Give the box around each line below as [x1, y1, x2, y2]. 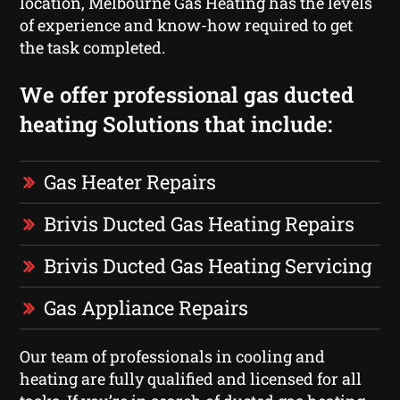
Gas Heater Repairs [44, 168, 217, 195]
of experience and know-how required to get [20, 13, 354, 36]
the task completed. [20, 36, 166, 58]
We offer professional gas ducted [20, 79, 354, 109]
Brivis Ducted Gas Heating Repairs [44, 210, 355, 237]
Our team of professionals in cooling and [20, 345, 326, 367]
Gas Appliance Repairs [44, 294, 249, 321]
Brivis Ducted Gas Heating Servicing [44, 252, 372, 279]
